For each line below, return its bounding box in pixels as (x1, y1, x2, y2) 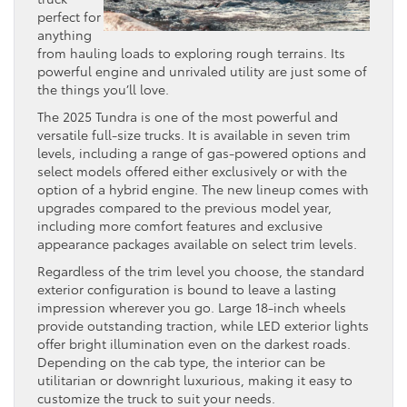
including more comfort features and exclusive (37, 215, 323, 234)
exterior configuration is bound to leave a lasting (37, 279, 336, 298)
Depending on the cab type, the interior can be (37, 352, 325, 371)
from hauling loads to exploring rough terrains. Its (37, 43, 345, 62)
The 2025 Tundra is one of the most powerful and (37, 106, 338, 125)
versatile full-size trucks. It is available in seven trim (37, 124, 351, 144)
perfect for (37, 6, 101, 25)
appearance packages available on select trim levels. (37, 233, 357, 253)
